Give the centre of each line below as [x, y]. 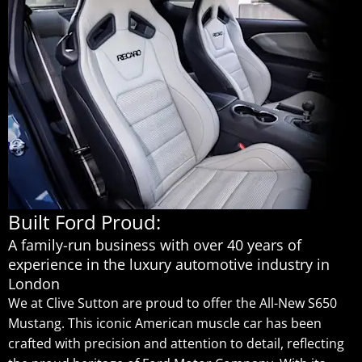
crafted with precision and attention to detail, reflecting [176, 343]
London [34, 284]
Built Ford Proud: [84, 222]
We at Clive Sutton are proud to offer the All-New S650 [173, 303]
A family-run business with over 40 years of [155, 245]
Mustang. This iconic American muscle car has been [165, 323]
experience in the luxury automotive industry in [169, 264]
